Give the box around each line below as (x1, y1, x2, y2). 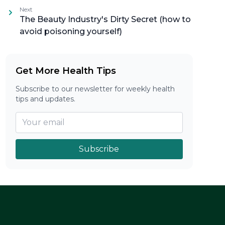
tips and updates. (15, 94, 75, 103)
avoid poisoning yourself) (19, 27, 122, 36)
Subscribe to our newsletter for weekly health (15, 84, 175, 93)
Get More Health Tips (15, 65, 116, 76)
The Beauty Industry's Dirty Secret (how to (19, 15, 191, 24)
